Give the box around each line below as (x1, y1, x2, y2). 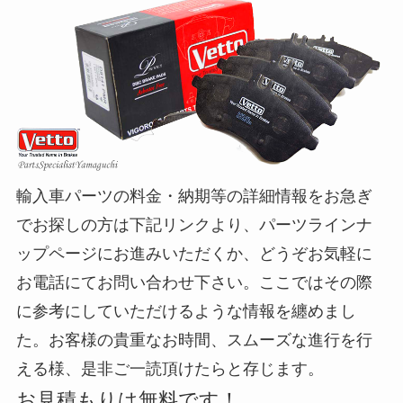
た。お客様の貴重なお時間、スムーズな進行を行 (15, 331, 372, 350)
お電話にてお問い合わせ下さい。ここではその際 (15, 273, 372, 292)
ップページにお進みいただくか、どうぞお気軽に (15, 245, 372, 264)
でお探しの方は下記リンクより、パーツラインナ (15, 216, 372, 235)
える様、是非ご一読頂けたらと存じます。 (15, 360, 324, 379)
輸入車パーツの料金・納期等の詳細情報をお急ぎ (15, 187, 372, 206)
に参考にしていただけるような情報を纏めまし (15, 302, 356, 321)
